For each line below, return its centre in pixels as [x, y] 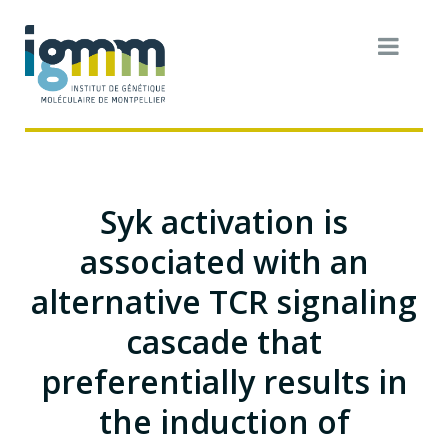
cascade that [224, 341]
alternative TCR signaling [224, 301]
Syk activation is [224, 221]
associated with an [224, 261]
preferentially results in [224, 381]
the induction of [224, 421]
